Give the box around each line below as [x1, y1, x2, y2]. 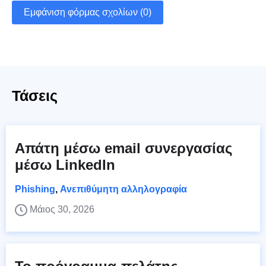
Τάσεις [12, 87, 58, 104]
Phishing [15, 183, 55, 194]
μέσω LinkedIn [15, 156, 115, 173]
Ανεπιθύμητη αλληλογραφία [60, 183, 187, 194]
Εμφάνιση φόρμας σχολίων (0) [24, 7, 151, 17]
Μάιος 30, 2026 [30, 204, 94, 214]
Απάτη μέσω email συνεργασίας [15, 140, 232, 156]
